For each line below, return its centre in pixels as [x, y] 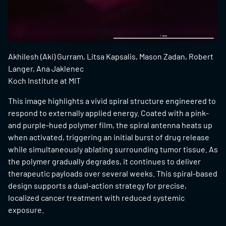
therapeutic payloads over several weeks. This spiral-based [113, 173]
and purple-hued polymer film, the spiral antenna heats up [110, 125]
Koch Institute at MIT [44, 80]
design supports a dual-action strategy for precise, [97, 185]
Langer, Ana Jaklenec [46, 68]
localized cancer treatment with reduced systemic [96, 197]
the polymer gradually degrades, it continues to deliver [104, 161]
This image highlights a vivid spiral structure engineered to [112, 101]
